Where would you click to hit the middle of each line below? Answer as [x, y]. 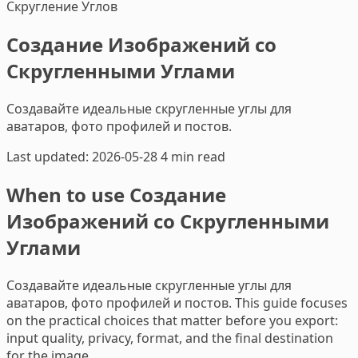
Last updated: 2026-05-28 [82, 156]
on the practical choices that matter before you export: [172, 320]
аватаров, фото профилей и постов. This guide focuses [177, 302]
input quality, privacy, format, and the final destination [170, 338]
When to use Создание [116, 194]
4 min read [193, 156]
